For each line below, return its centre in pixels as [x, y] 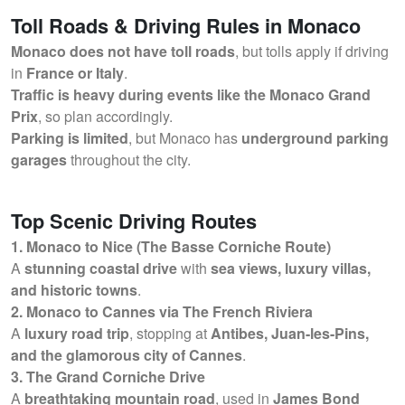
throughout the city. [129, 160]
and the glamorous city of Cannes [127, 355]
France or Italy [75, 73]
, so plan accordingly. [105, 116]
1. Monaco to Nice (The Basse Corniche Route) [171, 246]
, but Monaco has [185, 138]
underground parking [315, 138]
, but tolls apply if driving [312, 51]
